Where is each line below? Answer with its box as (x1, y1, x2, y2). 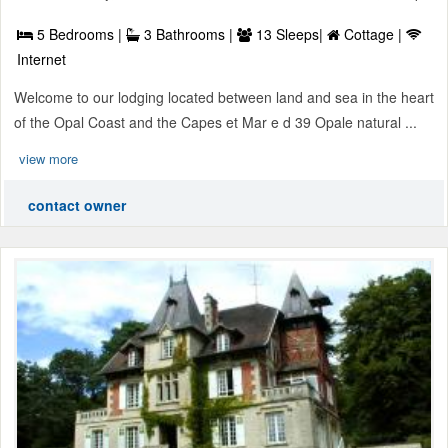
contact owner (28, 195, 126, 216)
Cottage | (340, 24, 406, 45)
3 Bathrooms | (140, 24, 237, 45)
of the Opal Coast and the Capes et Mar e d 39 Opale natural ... (14, 112, 417, 133)
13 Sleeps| (252, 24, 327, 45)
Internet (17, 49, 66, 70)
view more (19, 149, 78, 169)
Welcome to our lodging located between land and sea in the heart (14, 87, 434, 108)
